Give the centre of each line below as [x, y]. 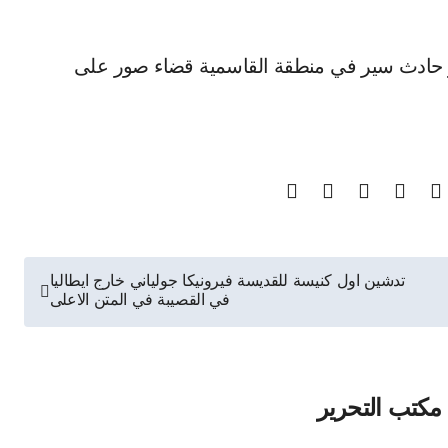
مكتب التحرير [379, 409]
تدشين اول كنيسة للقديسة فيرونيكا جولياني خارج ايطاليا [227, 282]
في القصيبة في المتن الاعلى [139, 301]
